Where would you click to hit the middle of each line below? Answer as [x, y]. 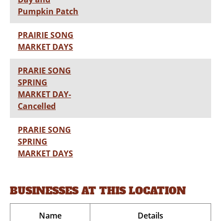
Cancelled [37, 106]
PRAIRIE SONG [46, 35]
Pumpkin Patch [48, 11]
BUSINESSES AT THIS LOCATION [98, 191]
